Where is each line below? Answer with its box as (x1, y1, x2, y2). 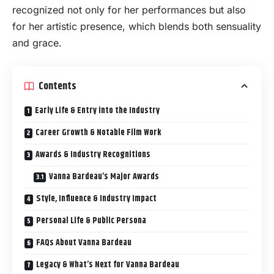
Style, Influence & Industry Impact (36, 192, 157, 206)
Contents (39, 78, 76, 94)
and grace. (12, 36, 62, 49)
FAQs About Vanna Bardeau (36, 236, 131, 250)
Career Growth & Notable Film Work (35, 126, 161, 140)
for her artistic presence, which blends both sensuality (12, 20, 261, 32)
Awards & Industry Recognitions (35, 148, 150, 162)
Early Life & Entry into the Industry (35, 104, 160, 118)
